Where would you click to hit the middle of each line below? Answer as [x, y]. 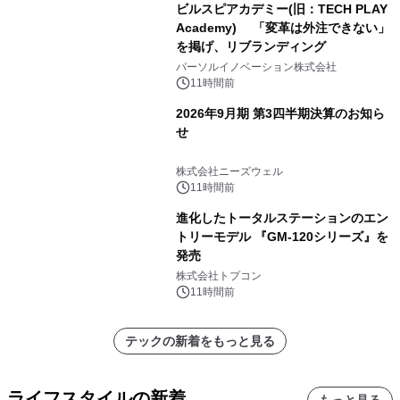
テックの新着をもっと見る [200, 342]
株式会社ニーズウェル [229, 172]
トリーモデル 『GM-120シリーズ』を [282, 237]
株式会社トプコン [218, 276]
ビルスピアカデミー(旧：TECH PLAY [281, 9]
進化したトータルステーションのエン [282, 218]
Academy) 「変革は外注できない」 [283, 28]
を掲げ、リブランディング [250, 47]
